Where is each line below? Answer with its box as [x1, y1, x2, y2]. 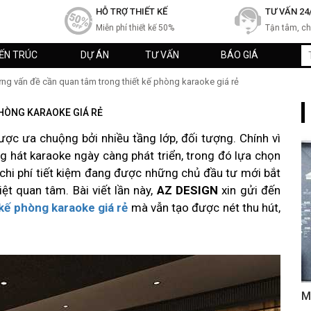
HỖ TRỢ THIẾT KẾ [95, 6, 167, 17]
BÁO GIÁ [221, 49, 258, 60]
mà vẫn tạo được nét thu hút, [128, 201, 281, 215]
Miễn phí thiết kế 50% [95, 23, 174, 33]
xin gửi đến [218, 183, 281, 197]
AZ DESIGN [156, 183, 219, 197]
